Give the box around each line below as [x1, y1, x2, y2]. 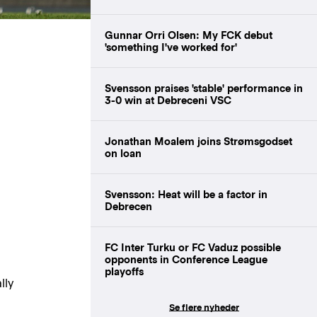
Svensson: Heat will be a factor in [105, 188, 267, 200]
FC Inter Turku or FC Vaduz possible [105, 241, 281, 253]
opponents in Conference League [105, 253, 267, 265]
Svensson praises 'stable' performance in [105, 81, 303, 94]
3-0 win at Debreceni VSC [105, 93, 231, 106]
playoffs [105, 265, 144, 277]
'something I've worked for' [105, 40, 237, 53]
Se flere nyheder [168, 301, 239, 313]
